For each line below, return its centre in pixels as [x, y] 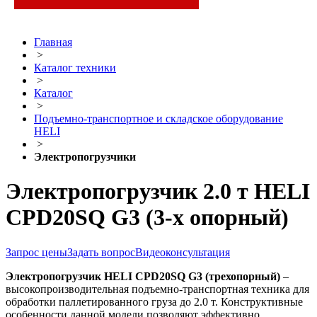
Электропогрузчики [85, 157]
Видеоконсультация [183, 252]
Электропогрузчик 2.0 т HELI [158, 191]
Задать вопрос [101, 252]
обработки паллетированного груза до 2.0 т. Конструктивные [154, 301]
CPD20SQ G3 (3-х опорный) [147, 218]
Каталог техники [75, 68]
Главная [53, 42]
